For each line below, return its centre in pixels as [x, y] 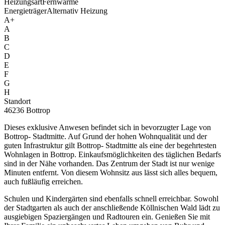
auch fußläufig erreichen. [43, 181]
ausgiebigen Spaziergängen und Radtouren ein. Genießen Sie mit [107, 216]
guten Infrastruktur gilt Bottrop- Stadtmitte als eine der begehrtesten [110, 145]
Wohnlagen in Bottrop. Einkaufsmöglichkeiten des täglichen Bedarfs [113, 154]
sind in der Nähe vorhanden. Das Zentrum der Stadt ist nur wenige [109, 163]
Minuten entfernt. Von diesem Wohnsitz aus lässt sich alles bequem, [111, 172]
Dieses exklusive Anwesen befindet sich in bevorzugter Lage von [107, 127]
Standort [17, 101]
